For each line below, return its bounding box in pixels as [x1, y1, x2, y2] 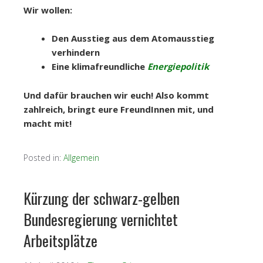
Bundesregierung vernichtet [23, 207, 178, 231]
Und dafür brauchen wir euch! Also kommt [23, 89, 209, 101]
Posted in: [23, 151, 63, 163]
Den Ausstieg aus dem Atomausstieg [52, 32, 214, 44]
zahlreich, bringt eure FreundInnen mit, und [23, 103, 214, 115]
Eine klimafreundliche [52, 60, 147, 72]
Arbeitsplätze [23, 228, 97, 252]
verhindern [52, 46, 100, 58]
